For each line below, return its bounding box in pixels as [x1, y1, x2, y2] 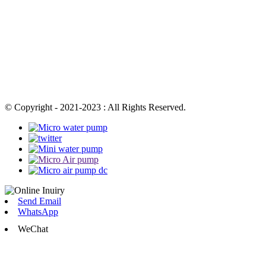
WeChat [18, 223, 48, 234]
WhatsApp [18, 206, 58, 217]
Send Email [18, 195, 61, 206]
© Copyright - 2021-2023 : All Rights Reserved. [5, 102, 186, 112]
